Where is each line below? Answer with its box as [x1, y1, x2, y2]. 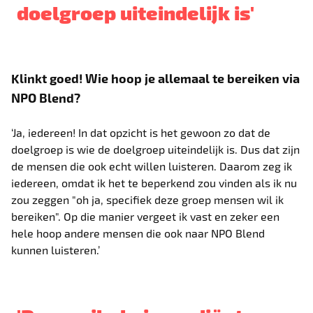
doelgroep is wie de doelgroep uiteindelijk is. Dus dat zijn [11, 142, 300, 156]
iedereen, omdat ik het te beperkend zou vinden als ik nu [11, 175, 298, 189]
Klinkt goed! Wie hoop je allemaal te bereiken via [11, 70, 300, 85]
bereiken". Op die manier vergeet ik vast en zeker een [11, 209, 280, 223]
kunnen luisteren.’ [11, 242, 101, 256]
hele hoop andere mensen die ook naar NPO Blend [11, 226, 265, 240]
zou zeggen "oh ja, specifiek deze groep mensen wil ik [11, 192, 284, 206]
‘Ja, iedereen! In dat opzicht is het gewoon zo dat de [11, 125, 271, 139]
